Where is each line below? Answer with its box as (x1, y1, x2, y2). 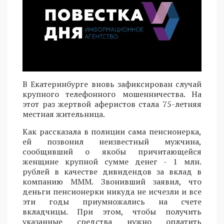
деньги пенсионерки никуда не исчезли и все (22, 185, 201, 197)
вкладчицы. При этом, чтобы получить (22, 205, 201, 217)
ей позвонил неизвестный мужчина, (22, 135, 201, 147)
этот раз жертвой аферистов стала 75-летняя (22, 98, 201, 109)
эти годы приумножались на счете (22, 195, 201, 207)
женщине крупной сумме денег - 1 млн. (22, 155, 201, 167)
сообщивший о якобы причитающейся (22, 145, 201, 157)
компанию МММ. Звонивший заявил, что (22, 175, 201, 187)
